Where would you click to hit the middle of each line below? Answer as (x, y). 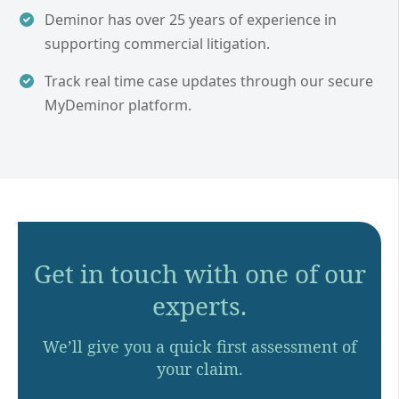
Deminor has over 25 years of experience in (191, 20)
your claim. (199, 368)
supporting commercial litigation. (157, 44)
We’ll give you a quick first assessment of (199, 346)
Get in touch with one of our (199, 273)
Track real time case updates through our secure (209, 81)
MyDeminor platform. (118, 106)
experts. (199, 305)
